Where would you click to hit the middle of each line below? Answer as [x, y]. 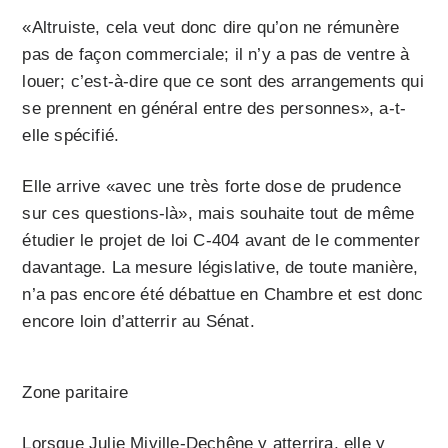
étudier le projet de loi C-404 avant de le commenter [221, 240]
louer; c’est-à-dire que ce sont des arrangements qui [223, 81]
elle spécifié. [71, 135]
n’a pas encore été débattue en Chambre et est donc [223, 294]
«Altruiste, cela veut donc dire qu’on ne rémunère [211, 27]
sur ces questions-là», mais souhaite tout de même [218, 213]
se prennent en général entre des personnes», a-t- [214, 108]
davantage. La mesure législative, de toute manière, [220, 267]
